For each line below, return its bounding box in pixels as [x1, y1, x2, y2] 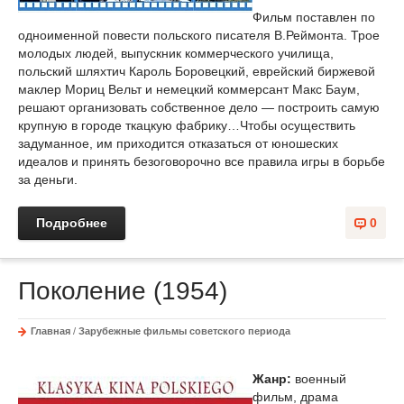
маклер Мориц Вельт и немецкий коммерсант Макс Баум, [18, 82, 360, 96]
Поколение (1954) [18, 277, 227, 305]
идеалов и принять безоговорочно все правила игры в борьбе [18, 154, 385, 169]
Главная [31, 326, 70, 336]
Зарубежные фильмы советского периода [78, 326, 290, 336]
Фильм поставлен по [252, 10, 375, 24]
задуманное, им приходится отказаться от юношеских [18, 136, 338, 151]
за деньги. [18, 172, 78, 187]
